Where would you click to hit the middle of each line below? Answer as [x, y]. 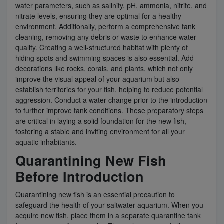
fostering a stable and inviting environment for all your [100, 131]
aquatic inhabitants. [46, 142]
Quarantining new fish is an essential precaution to [95, 194]
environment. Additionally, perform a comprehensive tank [105, 26]
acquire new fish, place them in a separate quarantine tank [108, 215]
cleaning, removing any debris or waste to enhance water [106, 37]
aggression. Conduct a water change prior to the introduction [111, 100]
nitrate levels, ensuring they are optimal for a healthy [98, 16]
